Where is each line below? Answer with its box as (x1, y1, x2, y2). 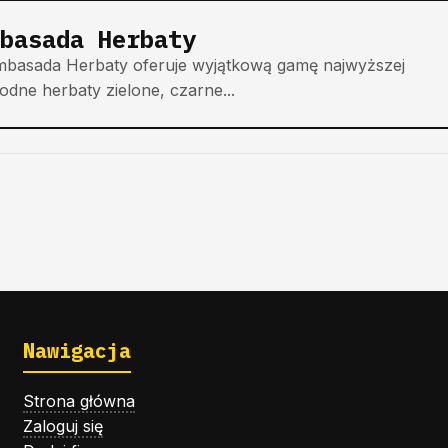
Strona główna (22, 390, 135, 411)
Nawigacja (22, 336, 131, 364)
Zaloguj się (22, 415, 103, 436)
